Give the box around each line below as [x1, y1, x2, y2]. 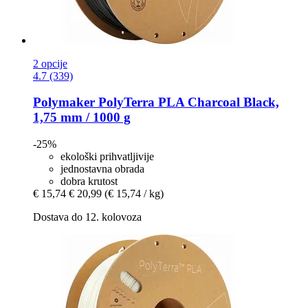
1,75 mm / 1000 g [33, 110, 131, 125]
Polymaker [33, 95, 95, 110]
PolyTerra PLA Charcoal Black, [95, 95, 279, 110]
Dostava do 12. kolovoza [33, 210, 142, 223]
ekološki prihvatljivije [60, 150, 154, 162]
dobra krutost [60, 175, 118, 187]
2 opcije [33, 57, 67, 69]
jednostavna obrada [60, 162, 144, 175]
